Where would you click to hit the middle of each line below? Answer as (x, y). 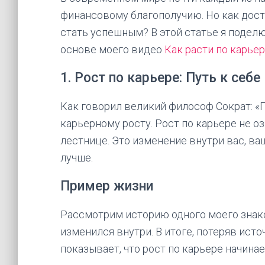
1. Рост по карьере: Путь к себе (160, 78)
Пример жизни (107, 186)
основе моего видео (112, 49)
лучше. (77, 158)
